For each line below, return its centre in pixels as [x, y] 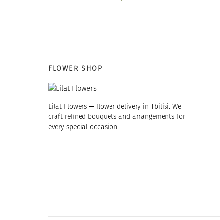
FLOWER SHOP [76, 68]
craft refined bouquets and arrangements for [117, 116]
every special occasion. [83, 127]
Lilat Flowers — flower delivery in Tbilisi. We [115, 106]
